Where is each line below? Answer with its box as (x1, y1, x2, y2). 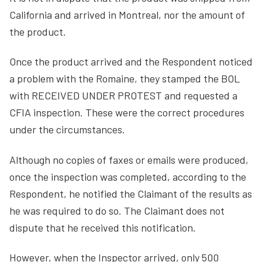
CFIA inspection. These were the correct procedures (9, 106, 244, 119)
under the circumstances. (9, 123, 125, 136)
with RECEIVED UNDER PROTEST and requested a (9, 89, 237, 102)
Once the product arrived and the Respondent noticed (9, 55, 253, 68)
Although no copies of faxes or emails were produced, (9, 153, 249, 166)
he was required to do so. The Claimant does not (9, 204, 225, 217)
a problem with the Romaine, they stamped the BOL (9, 72, 240, 85)
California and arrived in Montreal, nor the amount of (9, 8, 245, 21)
